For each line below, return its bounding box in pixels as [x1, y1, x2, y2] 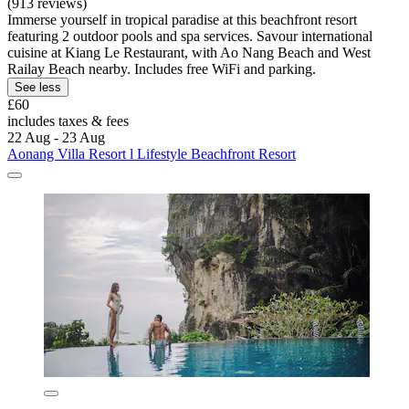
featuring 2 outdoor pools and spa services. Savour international [7, 28, 372, 45]
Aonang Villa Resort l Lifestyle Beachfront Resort [7, 146, 296, 163]
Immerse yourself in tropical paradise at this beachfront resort [7, 12, 357, 28]
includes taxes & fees [7, 113, 129, 130]
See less [15, 80, 61, 95]
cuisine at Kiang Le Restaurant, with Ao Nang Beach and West [7, 45, 371, 61]
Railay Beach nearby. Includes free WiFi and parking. [7, 61, 316, 78]
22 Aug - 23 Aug [7, 130, 105, 146]
